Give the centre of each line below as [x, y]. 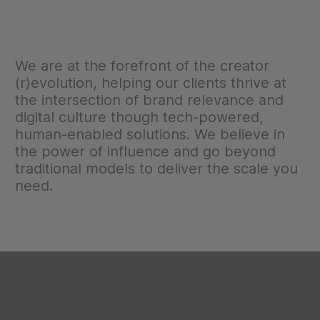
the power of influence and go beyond [145, 151]
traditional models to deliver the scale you [156, 169]
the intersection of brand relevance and [149, 100]
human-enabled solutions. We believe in [150, 134]
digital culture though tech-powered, [139, 117]
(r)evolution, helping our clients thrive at [151, 83]
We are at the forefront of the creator [142, 66]
